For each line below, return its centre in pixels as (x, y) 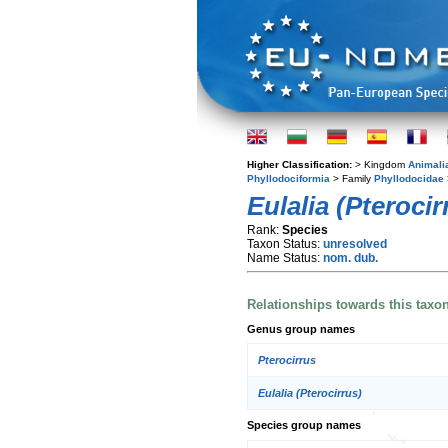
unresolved (355, 244)
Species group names (304, 425)
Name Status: (285, 258)
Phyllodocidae (409, 178)
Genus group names (301, 328)
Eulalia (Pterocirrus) (310, 393)
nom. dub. (350, 258)
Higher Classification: (301, 164)
